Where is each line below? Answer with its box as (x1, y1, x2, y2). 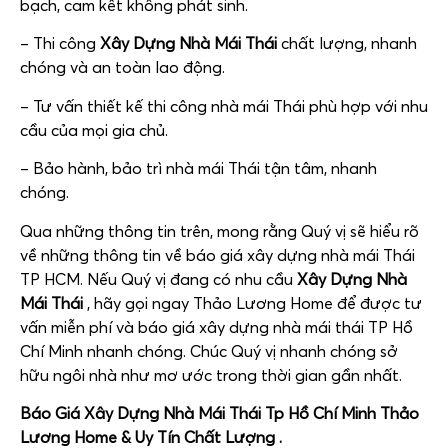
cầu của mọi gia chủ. (20, 119, 168, 140)
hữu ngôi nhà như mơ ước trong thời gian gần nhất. (20, 364, 406, 385)
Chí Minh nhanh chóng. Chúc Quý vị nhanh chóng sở (20, 340, 398, 361)
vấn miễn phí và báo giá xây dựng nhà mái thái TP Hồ (20, 316, 413, 337)
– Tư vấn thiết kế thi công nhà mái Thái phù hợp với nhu (20, 95, 428, 116)
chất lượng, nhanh (281, 33, 417, 54)
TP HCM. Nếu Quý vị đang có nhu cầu (20, 268, 297, 289)
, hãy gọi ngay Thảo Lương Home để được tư (87, 292, 422, 313)
